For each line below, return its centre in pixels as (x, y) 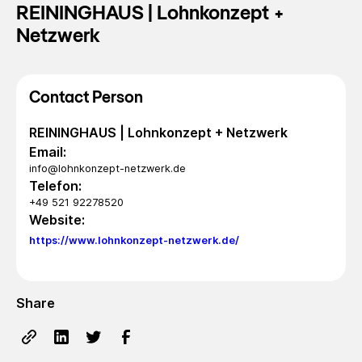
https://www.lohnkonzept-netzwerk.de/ (134, 240)
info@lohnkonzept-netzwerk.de (107, 168)
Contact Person (86, 98)
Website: (57, 219)
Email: (48, 152)
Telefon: (55, 185)
